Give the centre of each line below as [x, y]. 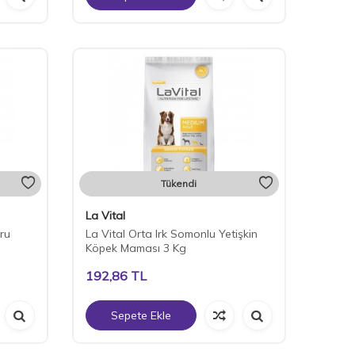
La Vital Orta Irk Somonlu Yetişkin [171, 234]
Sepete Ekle [141, 316]
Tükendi [179, 184]
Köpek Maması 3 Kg [136, 248]
